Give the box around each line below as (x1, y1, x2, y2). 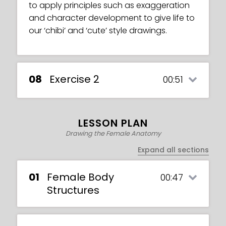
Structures (47, 183, 99, 198)
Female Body (47, 170, 114, 185)
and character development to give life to (29, 12, 195, 24)
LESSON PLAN (78, 116, 148, 131)
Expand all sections (138, 145, 209, 155)
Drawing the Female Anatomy (65, 129, 161, 138)
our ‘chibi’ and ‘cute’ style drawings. (29, 25, 167, 37)
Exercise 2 (49, 72, 99, 87)
